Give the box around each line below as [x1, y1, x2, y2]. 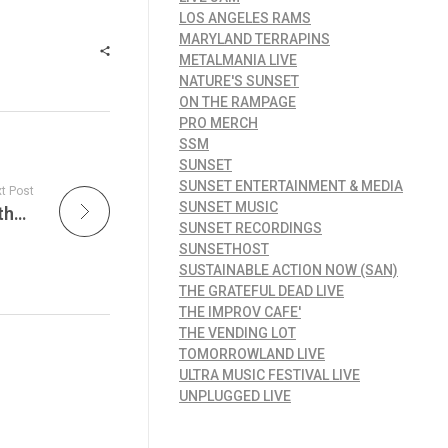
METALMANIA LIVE [179, 52, 297, 69]
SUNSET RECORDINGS [179, 220, 322, 237]
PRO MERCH [179, 115, 258, 132]
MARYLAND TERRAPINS [179, 31, 330, 48]
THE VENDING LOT [179, 325, 296, 342]
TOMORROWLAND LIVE [179, 346, 325, 363]
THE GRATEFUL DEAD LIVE [179, 283, 344, 300]
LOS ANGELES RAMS [179, 10, 311, 27]
